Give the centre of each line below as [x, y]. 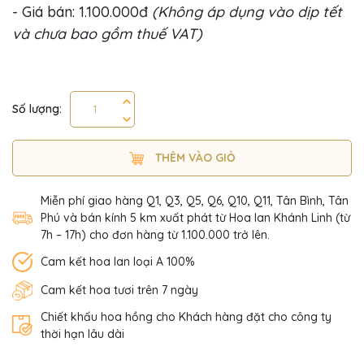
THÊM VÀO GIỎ [195, 157]
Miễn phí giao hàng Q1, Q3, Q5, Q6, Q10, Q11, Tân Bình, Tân [195, 200]
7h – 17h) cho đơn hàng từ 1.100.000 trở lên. [155, 234]
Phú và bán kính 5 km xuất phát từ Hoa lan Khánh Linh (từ [195, 217]
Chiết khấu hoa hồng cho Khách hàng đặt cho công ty [186, 316]
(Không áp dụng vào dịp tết [247, 11]
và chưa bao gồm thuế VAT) [107, 33]
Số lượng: [37, 108]
